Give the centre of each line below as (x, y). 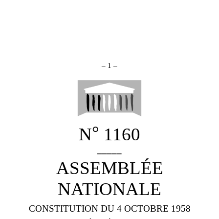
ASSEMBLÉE (109, 168)
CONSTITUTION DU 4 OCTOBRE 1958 (109, 208)
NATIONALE (109, 189)
